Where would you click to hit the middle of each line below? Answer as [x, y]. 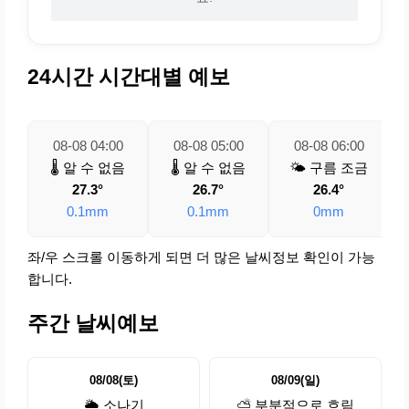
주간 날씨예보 [93, 323]
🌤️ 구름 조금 [329, 168]
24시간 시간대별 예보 [129, 78]
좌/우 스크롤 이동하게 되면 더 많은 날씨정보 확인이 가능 [201, 257]
